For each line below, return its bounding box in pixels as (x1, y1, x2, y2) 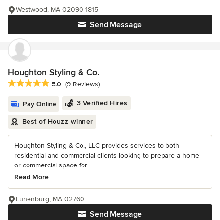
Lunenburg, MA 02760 (16, 195, 84, 204)
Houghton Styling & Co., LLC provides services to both (14, 141, 179, 150)
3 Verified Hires (76, 99, 128, 108)
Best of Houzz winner (22, 117, 93, 126)
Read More (14, 173, 49, 182)
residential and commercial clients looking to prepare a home (14, 151, 199, 160)
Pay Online (23, 100, 56, 109)
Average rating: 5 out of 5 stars (7, 79, 112, 89)
